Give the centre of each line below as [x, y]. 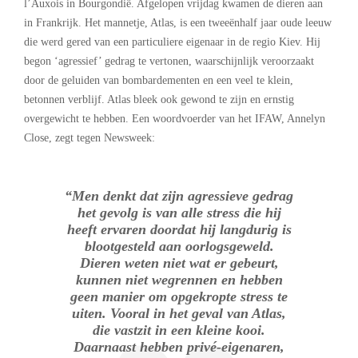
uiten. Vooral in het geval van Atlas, [179, 313]
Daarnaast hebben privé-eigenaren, [179, 346]
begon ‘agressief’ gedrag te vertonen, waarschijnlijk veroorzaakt [169, 61]
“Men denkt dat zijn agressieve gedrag [179, 195]
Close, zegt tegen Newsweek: [89, 137]
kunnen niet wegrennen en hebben [179, 279]
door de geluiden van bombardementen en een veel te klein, [159, 80]
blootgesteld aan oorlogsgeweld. [179, 246]
